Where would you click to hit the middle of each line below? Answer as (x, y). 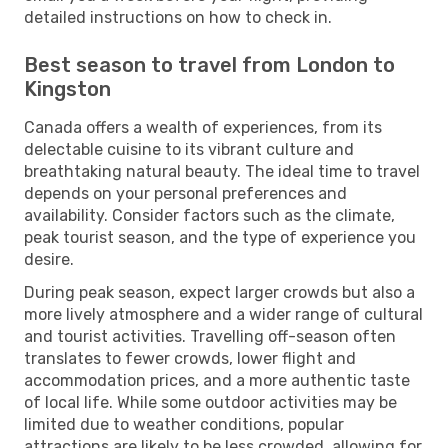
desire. (49, 259)
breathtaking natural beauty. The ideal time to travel (222, 171)
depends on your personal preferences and (185, 193)
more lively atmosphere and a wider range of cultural (223, 314)
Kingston (67, 88)
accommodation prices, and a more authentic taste (217, 380)
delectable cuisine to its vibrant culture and (189, 149)
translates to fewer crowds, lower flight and (190, 358)
